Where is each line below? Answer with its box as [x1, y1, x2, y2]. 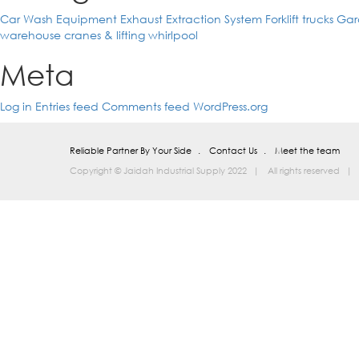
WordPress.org [193, 99, 268, 114]
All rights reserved [268, 164, 340, 177]
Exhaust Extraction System [120, 11, 262, 26]
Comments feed [102, 99, 190, 114]
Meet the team [275, 144, 340, 157]
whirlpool [148, 27, 198, 42]
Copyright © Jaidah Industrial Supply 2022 [70, 164, 247, 177]
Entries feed [35, 99, 99, 114]
